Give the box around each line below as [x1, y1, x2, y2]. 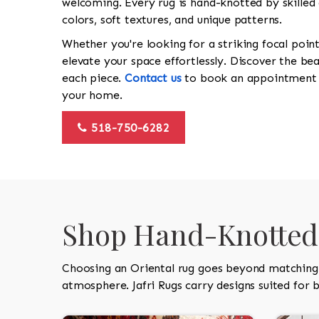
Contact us [125, 71, 182, 85]
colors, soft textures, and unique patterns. [62, 13, 283, 26]
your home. [62, 88, 122, 102]
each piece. [62, 71, 125, 85]
